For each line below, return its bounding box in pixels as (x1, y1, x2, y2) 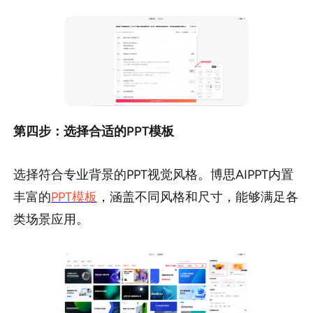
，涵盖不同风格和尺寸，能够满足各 (96, 189, 298, 205)
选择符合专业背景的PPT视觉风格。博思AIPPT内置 (13, 166, 293, 182)
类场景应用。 (13, 211, 89, 227)
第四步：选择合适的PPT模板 (13, 123, 174, 139)
